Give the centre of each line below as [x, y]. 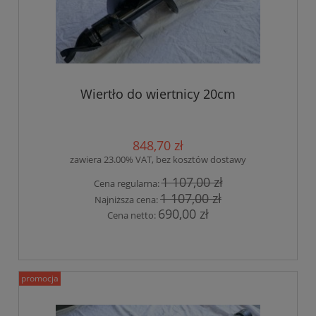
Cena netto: [133, 215]
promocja [40, 279]
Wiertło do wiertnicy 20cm [158, 93]
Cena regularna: [127, 184]
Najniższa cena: [127, 199]
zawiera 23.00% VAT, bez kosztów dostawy [158, 160]
